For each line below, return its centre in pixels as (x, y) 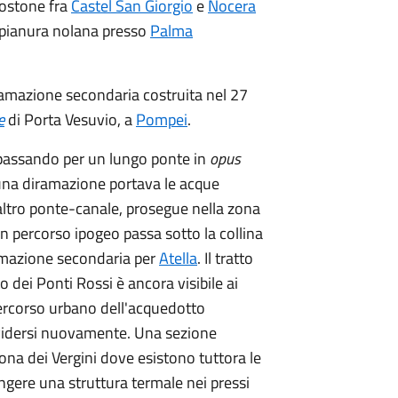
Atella (178, 258)
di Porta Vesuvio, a (70, 119)
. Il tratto (225, 258)
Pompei (162, 119)
